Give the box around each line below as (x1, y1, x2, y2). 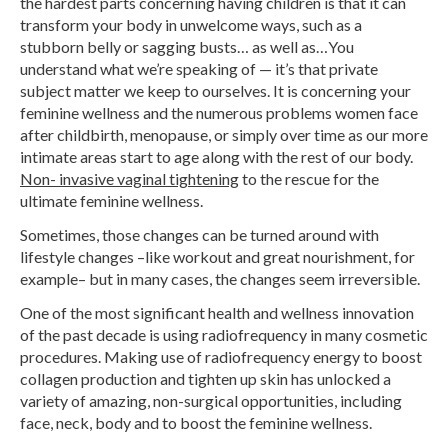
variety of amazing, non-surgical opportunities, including (20, 390, 402, 410)
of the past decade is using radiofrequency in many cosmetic (20, 324, 428, 344)
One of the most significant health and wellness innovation (20, 302, 414, 322)
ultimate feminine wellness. (20, 190, 203, 210)
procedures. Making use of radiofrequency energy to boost (20, 346, 422, 366)
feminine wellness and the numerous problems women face (20, 102, 418, 122)
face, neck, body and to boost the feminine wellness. (20, 412, 372, 432)
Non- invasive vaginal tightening (20, 168, 239, 188)
